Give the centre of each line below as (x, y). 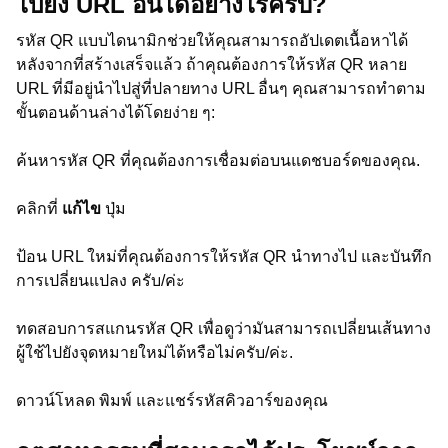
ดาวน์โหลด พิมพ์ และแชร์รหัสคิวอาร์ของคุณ (172, 400)
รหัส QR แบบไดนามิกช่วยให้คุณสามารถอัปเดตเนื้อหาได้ (212, 40)
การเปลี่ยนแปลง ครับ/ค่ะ (100, 280)
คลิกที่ (39, 208)
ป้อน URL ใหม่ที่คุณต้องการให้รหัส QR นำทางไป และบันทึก (224, 256)
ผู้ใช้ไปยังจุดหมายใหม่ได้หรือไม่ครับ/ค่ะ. (154, 352)
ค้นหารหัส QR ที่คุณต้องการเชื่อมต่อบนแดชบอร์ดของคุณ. (218, 160)
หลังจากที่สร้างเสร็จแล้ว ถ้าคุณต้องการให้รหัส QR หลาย (211, 64)
